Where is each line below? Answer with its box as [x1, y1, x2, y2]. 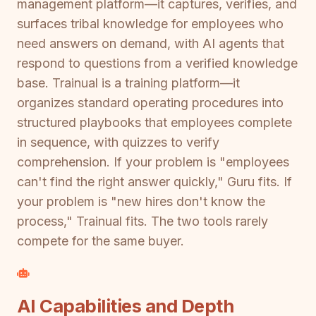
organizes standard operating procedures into [17, 95, 284, 110]
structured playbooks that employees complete [17, 114, 292, 130]
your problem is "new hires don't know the [17, 193, 265, 209]
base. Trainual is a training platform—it [17, 75, 240, 90]
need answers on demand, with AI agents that [17, 35, 284, 51]
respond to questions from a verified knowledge [17, 55, 298, 71]
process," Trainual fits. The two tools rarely [17, 213, 268, 229]
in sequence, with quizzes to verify [17, 134, 219, 150]
